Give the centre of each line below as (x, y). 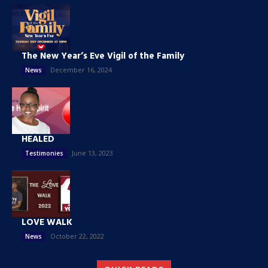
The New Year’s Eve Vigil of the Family (103, 57)
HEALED (38, 140)
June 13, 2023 (92, 153)
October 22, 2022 (77, 236)
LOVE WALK (47, 222)
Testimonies (44, 153)
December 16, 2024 (81, 70)
